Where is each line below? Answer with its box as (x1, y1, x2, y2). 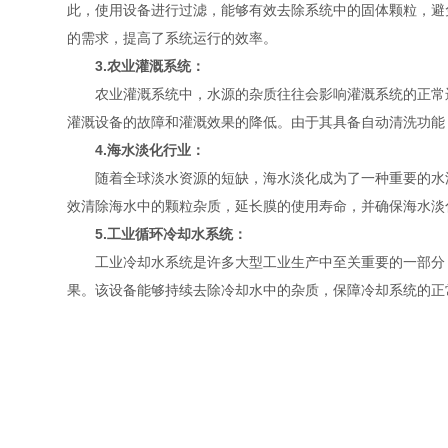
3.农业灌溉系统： (95, 58, 206, 74)
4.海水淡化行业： (95, 142, 206, 158)
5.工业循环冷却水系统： (95, 226, 248, 242)
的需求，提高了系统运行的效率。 (67, 30, 278, 46)
